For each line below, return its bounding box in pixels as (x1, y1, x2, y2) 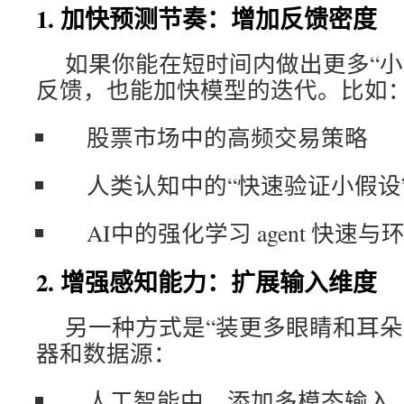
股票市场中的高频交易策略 (87, 122, 368, 152)
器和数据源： (36, 337, 177, 368)
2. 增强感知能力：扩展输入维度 (36, 264, 377, 299)
